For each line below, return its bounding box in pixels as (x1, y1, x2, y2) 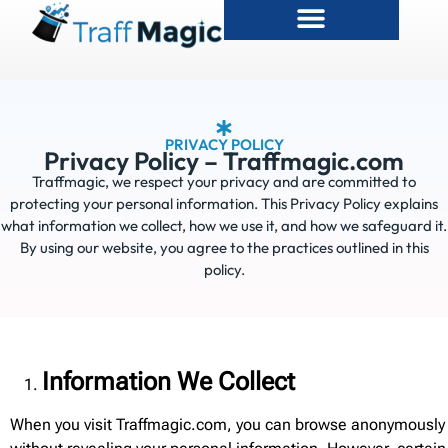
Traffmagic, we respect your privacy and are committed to (32, 172, 416, 191)
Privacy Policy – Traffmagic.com (44, 145, 404, 177)
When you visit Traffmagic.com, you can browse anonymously (10, 415, 445, 434)
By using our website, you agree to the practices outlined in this (19, 238, 429, 257)
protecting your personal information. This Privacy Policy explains (10, 194, 438, 213)
